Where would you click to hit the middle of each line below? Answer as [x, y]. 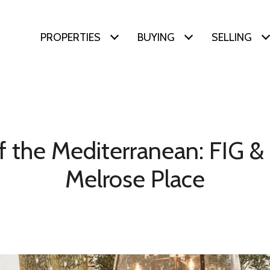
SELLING [232, 37]
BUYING [156, 37]
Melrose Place [135, 179]
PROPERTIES [71, 37]
